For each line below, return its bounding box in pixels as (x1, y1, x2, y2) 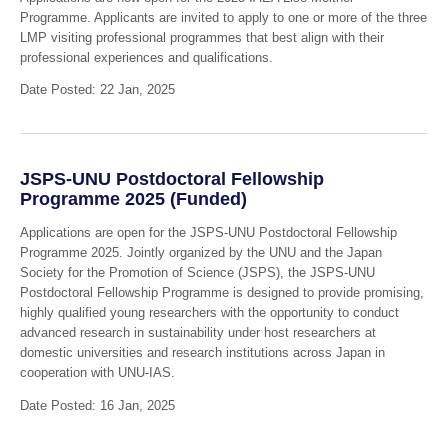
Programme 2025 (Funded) (19, 188, 247, 209)
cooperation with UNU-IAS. (19, 365, 175, 381)
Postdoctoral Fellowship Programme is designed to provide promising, (19, 285, 424, 301)
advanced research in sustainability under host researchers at (19, 325, 376, 341)
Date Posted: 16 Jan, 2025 (19, 398, 175, 414)
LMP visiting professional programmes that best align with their (19, 29, 384, 45)
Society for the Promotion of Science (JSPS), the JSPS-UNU (19, 265, 375, 281)
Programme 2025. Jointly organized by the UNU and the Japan (19, 245, 382, 261)
